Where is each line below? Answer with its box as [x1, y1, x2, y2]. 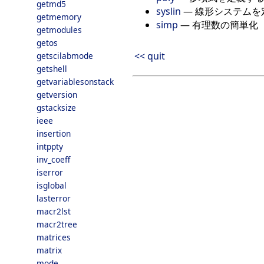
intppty [37, 141, 63, 152]
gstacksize [37, 102, 76, 113]
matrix [37, 245, 62, 256]
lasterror [37, 193, 71, 204]
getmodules [37, 24, 82, 35]
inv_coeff [37, 154, 70, 165]
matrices [37, 232, 71, 243]
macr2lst [37, 206, 71, 217]
